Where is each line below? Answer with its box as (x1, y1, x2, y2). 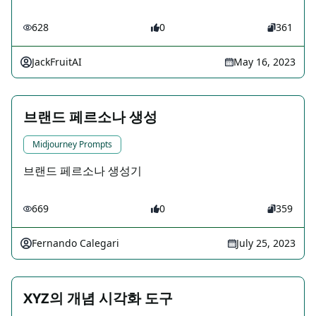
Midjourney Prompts (32, 138, 112, 151)
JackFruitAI (32, 55, 82, 69)
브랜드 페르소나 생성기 (23, 163, 142, 179)
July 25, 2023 (236, 236, 296, 250)
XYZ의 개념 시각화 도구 (23, 288, 173, 308)
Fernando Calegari (32, 236, 119, 250)
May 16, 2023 (233, 55, 296, 69)
